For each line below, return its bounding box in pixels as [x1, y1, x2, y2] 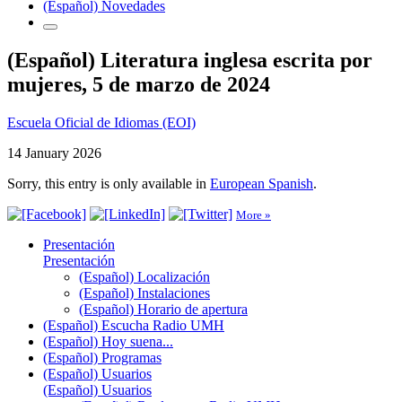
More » [236, 207, 271, 222]
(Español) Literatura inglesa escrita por [7, 48, 372, 72]
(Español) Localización [79, 268, 210, 284]
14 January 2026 [7, 144, 101, 161]
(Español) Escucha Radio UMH [43, 317, 224, 333]
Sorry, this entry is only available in [7, 175, 210, 191]
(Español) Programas [43, 349, 162, 365]
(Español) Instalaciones [79, 284, 210, 301]
